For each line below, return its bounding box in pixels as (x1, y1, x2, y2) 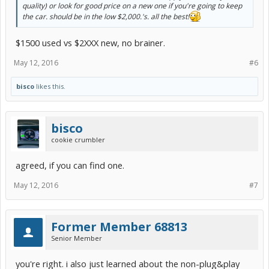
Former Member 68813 (51, 218, 187, 235)
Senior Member (51, 233, 102, 243)
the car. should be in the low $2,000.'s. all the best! (22, 11, 189, 22)
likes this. (34, 81, 65, 91)
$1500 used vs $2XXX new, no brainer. (16, 36, 165, 49)
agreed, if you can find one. (16, 159, 124, 171)
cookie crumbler (51, 134, 105, 144)
